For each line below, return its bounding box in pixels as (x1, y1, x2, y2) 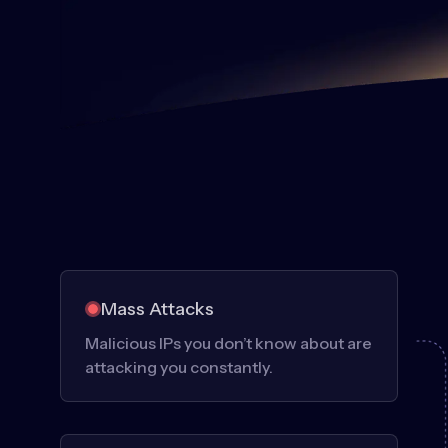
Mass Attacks (101, 297, 214, 320)
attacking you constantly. (85, 356, 273, 377)
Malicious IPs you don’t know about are (85, 332, 372, 353)
